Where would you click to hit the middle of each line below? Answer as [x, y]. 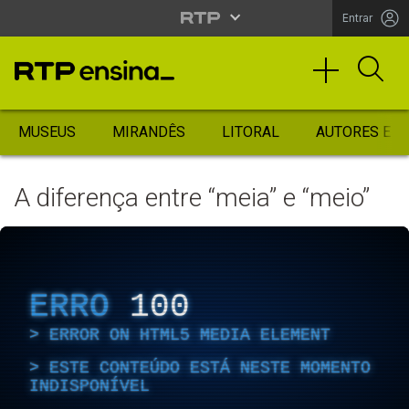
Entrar [357, 18]
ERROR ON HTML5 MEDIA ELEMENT [190, 335]
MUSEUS [47, 132]
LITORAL [251, 132]
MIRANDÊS [149, 132]
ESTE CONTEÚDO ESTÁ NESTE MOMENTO [210, 367]
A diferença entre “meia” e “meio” [192, 198]
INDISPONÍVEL [89, 386]
